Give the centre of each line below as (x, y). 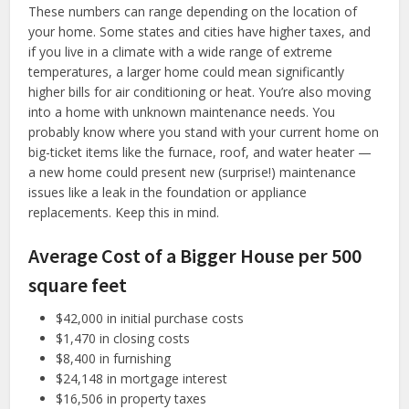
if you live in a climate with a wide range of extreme (181, 51)
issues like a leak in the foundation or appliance (168, 192)
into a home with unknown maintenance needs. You (182, 111)
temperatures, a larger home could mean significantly (187, 71)
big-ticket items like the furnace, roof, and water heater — (200, 152)
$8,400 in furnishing (114, 358)
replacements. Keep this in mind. (124, 212)
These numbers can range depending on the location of (193, 11)
